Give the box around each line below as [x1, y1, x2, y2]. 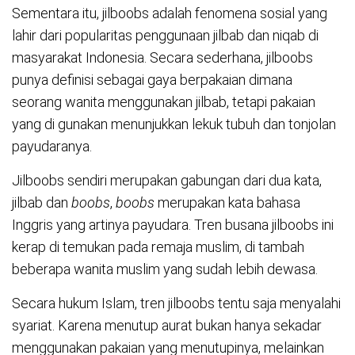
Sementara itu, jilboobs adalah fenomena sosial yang [12, 5, 327, 22]
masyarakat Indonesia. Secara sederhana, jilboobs [12, 49, 313, 67]
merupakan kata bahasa [155, 194, 300, 212]
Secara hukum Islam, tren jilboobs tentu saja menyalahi [12, 295, 341, 312]
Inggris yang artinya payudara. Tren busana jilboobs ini [12, 216, 334, 234]
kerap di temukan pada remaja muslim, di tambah [12, 239, 304, 256]
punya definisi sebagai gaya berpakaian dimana [12, 71, 292, 89]
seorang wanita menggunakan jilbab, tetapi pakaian [12, 94, 315, 111]
